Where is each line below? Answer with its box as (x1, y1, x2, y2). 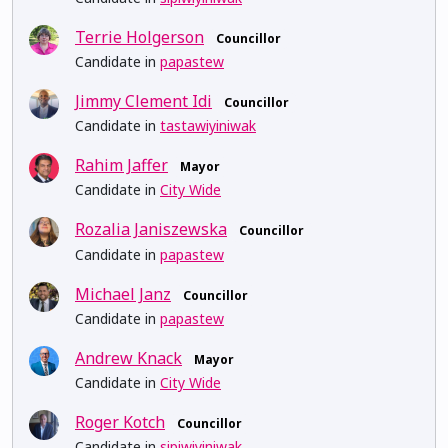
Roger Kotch (75, 410, 165, 433)
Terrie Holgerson (75, 25, 204, 48)
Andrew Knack (75, 346, 182, 369)
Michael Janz (75, 282, 171, 305)
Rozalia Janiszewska (75, 218, 227, 241)
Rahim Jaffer (75, 154, 168, 177)
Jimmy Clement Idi (75, 90, 212, 112)
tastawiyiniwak (160, 116, 256, 136)
